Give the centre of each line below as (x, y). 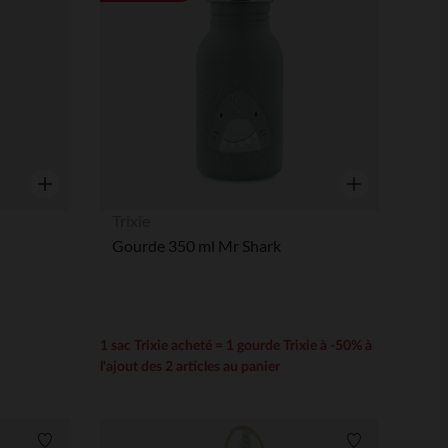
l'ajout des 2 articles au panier (189, 366)
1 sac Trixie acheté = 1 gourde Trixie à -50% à (235, 345)
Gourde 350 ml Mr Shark (196, 245)
